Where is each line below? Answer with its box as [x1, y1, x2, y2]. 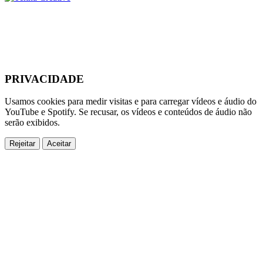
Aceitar [47, 139, 71, 149]
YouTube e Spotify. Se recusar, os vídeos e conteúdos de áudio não [5, 107, 252, 117]
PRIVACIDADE [5, 72, 84, 85]
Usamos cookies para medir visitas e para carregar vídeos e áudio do [5, 96, 257, 107]
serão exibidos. [5, 117, 60, 128]
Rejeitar [9, 139, 35, 149]
